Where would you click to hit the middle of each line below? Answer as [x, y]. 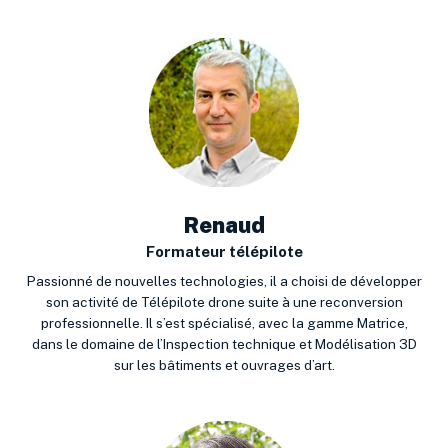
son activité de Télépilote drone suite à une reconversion [224, 301]
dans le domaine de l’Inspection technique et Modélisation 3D [224, 343]
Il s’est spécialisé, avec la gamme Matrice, [275, 322]
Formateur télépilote [224, 251]
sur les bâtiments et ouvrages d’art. [224, 364]
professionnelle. [91, 322]
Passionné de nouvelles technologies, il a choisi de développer [224, 280]
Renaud [224, 224]
